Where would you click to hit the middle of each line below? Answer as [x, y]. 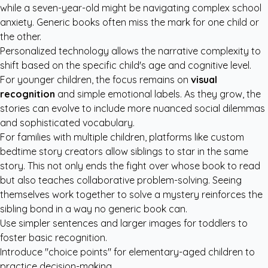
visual [204, 80]
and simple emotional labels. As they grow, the [158, 94]
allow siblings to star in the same [176, 151]
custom [227, 137]
